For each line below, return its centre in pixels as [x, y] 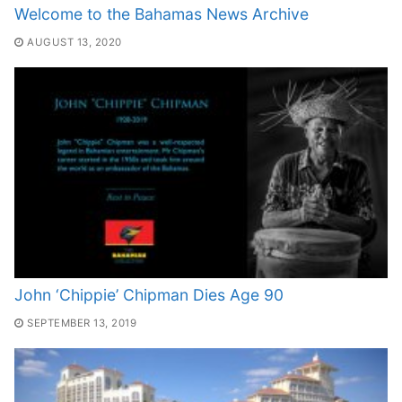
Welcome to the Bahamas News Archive [162, 13]
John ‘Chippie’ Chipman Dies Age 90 [149, 294]
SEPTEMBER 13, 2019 [82, 323]
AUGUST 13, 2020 [74, 43]
